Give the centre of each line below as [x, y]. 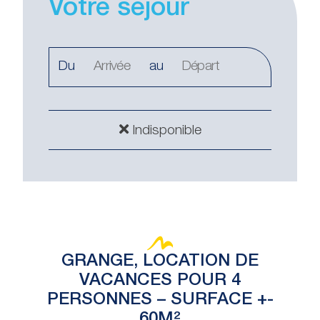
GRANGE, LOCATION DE [160, 262]
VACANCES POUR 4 [160, 281]
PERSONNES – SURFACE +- [160, 301]
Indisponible [165, 131]
